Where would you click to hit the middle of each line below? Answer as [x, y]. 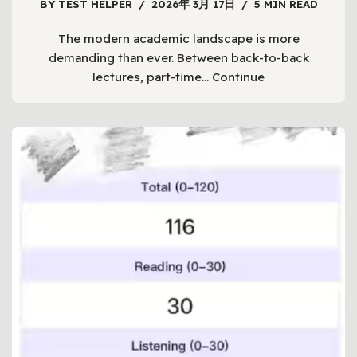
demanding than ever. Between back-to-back [178, 58]
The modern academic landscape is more [178, 39]
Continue [238, 77]
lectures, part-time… [152, 77]
